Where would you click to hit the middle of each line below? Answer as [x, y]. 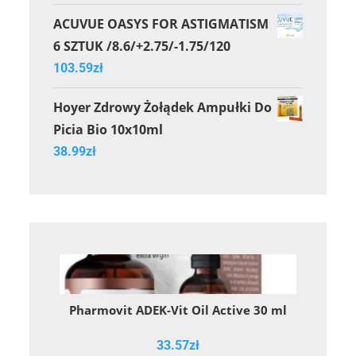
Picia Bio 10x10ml [108, 129]
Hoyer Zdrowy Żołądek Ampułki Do [163, 107]
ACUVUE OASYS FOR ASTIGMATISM [161, 23]
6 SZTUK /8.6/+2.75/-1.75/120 [142, 46]
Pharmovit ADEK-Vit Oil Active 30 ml [178, 310]
